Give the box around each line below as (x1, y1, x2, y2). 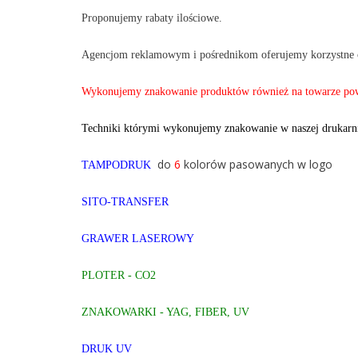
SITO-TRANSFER (82, 196, 169, 208)
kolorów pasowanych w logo (181, 157, 332, 172)
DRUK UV (82, 343, 132, 355)
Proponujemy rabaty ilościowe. (82, 12, 222, 24)
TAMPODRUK (82, 159, 151, 171)
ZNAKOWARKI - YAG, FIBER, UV (82, 306, 249, 318)
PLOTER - (82, 269, 135, 281)
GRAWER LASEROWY (82, 233, 194, 245)
